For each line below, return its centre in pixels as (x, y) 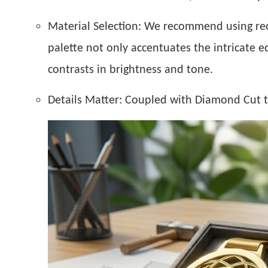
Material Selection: (95, 27)
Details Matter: (85, 100)
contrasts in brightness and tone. (130, 70)
